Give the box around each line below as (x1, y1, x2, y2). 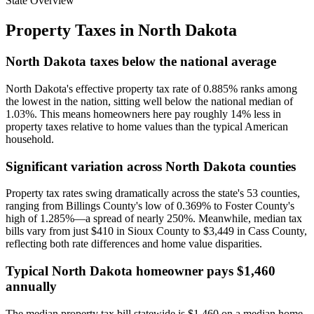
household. (6, 132, 54, 145)
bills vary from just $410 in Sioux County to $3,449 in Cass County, (6, 225, 307, 238)
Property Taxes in (6, 21, 138, 40)
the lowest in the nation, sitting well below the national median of (6, 95, 293, 107)
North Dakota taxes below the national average (6, 54, 276, 69)
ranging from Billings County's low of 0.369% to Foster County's (6, 200, 294, 212)
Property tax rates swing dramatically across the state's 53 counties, (6, 187, 300, 200)
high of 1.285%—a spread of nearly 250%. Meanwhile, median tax (6, 212, 302, 225)
